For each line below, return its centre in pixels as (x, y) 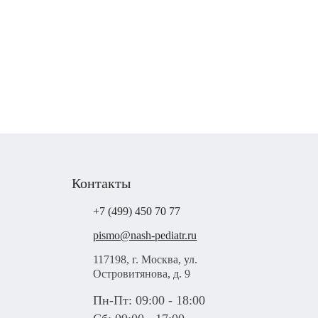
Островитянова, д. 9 (142, 274)
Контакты (102, 183)
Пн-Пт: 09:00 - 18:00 (149, 300)
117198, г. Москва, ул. (146, 259)
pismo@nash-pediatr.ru (145, 235)
